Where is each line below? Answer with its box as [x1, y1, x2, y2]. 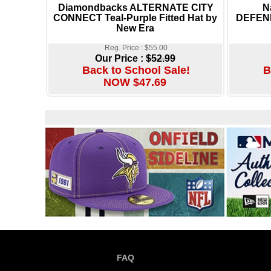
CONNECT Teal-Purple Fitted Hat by [53, 12, 217, 24]
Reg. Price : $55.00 [104, 43, 168, 52]
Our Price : [95, 53, 146, 64]
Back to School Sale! [82, 64, 190, 76]
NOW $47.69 [103, 76, 166, 88]
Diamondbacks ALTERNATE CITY [58, 2, 214, 13]
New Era [116, 22, 154, 34]
